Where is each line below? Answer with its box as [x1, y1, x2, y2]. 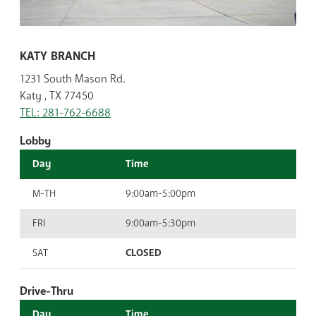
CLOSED [126, 245, 162, 260]
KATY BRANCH [20, 47, 95, 64]
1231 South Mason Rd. [20, 71, 126, 87]
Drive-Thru [20, 283, 73, 299]
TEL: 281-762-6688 [20, 104, 111, 121]
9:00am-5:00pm [126, 186, 195, 200]
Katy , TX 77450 [20, 87, 94, 104]
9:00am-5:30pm [126, 216, 195, 230]
